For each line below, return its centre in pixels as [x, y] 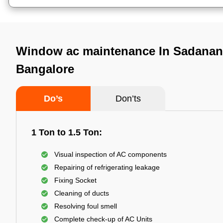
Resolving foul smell [86, 206]
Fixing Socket [75, 180]
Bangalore [45, 69]
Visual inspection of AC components [111, 154]
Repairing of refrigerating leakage [107, 167]
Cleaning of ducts [82, 193]
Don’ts [128, 99]
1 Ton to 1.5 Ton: [67, 132]
